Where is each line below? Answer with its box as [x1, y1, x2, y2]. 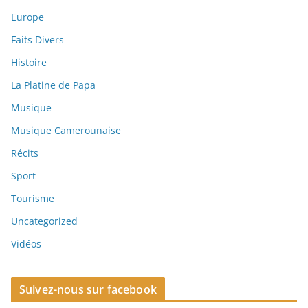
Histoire [11, 56, 47, 69]
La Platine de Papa [11, 78, 96, 92]
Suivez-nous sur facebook [19, 282, 157, 298]
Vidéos [11, 237, 41, 251]
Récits [11, 146, 38, 160]
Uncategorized [11, 214, 78, 228]
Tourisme [11, 192, 54, 206]
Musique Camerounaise [11, 124, 121, 137]
